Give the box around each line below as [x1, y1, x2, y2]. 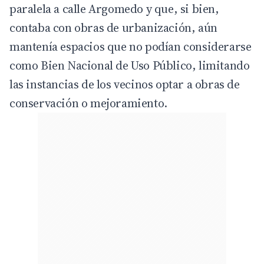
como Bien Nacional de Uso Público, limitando [9, 57, 250, 74]
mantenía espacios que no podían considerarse [9, 38, 252, 55]
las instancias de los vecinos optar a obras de [9, 76, 240, 93]
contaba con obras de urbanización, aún [9, 19, 217, 37]
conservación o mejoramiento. [9, 95, 167, 112]
